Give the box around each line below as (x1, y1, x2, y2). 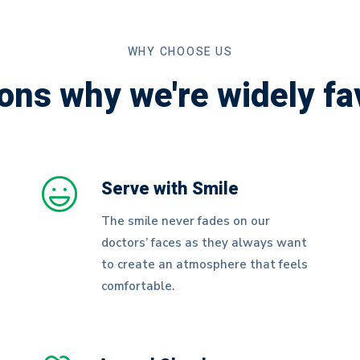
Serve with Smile (101, 176, 239, 202)
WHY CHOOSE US (127, 43, 233, 60)
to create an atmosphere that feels (101, 256, 309, 272)
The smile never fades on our (101, 213, 271, 229)
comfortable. (101, 278, 175, 294)
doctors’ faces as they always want (101, 235, 308, 251)
